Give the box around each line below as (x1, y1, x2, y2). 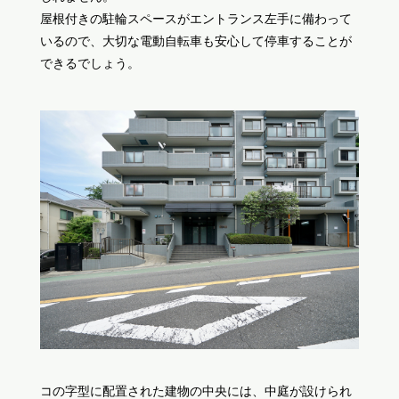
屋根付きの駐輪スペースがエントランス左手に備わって (39, 11, 352, 26)
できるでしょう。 (39, 55, 140, 70)
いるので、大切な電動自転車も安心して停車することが (39, 33, 352, 48)
